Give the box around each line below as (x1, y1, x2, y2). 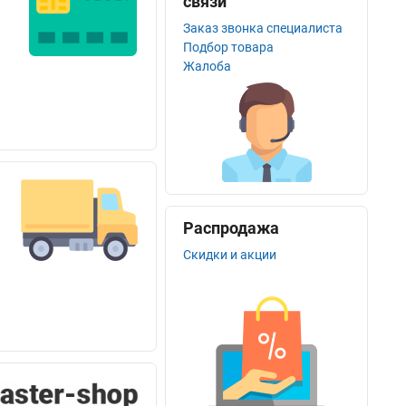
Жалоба (183, 59, 232, 73)
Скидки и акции (183, 247, 277, 262)
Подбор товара (183, 40, 275, 54)
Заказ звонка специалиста (183, 21, 343, 35)
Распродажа (183, 218, 280, 237)
